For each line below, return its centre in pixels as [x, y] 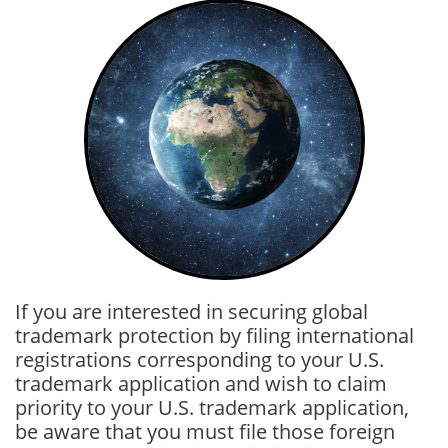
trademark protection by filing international [214, 335]
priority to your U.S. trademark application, [212, 407]
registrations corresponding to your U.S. [199, 359]
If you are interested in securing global [191, 311]
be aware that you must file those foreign [205, 431]
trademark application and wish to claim [201, 383]
